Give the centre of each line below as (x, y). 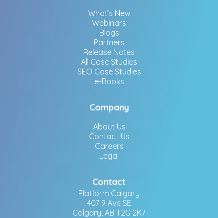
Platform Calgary (109, 193)
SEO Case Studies (109, 71)
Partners (109, 42)
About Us (109, 126)
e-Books (109, 81)
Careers (109, 146)
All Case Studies (109, 62)
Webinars (109, 23)
